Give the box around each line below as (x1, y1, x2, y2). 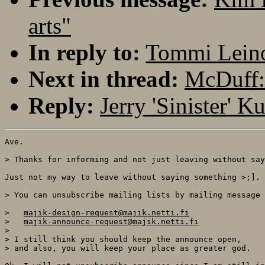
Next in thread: (28, 66, 179, 92)
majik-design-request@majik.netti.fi (24, 208, 189, 217)
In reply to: (28, 39, 140, 65)
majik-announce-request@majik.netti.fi (24, 216, 199, 226)
